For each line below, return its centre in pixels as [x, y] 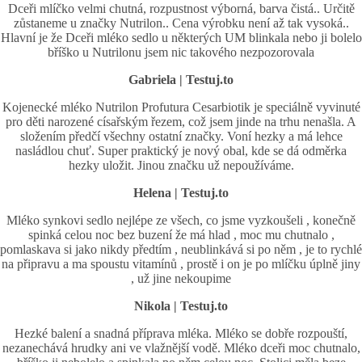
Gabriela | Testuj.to [181, 80]
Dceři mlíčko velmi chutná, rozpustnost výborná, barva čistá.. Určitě [181, 9]
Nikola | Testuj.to [181, 306]
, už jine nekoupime [181, 279]
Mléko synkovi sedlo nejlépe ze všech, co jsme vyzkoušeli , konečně [181, 221]
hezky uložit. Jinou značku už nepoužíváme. [181, 166]
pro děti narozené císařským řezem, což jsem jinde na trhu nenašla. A [181, 122]
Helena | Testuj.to [181, 193]
